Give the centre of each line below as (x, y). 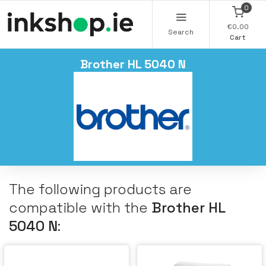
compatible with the (80, 207)
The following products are (100, 189)
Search (181, 32)
